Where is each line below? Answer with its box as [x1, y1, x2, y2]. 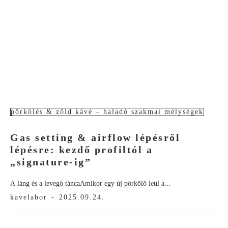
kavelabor [10, 193, 47, 202]
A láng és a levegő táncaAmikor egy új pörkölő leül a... [10, 180, 170, 188]
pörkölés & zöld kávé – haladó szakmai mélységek [11, 108, 204, 116]
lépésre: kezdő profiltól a [10, 144, 153, 156]
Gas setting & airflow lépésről [10, 132, 180, 144]
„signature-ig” [10, 156, 91, 168]
